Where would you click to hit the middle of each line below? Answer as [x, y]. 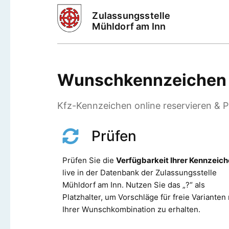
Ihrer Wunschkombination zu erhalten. [131, 209]
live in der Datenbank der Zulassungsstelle [140, 172]
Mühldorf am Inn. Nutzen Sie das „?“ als [134, 185]
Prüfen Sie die [89, 160]
